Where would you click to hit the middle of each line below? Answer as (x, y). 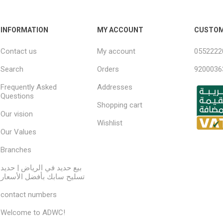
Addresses (115, 87)
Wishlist (110, 123)
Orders (108, 69)
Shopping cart (120, 105)
